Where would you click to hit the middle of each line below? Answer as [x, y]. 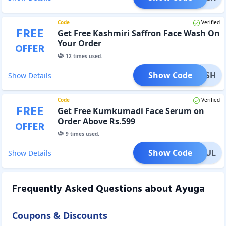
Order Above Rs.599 [96, 121]
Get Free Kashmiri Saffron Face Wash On [138, 33]
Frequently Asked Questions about [94, 189]
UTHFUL [200, 153]
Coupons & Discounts [60, 215]
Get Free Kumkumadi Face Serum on [131, 111]
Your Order [79, 43]
